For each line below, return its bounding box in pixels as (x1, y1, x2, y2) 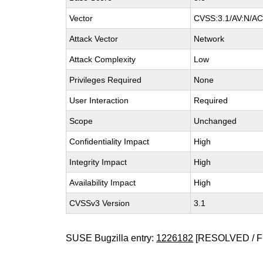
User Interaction (69, 96, 129, 105)
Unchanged (194, 116, 237, 126)
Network (194, 34, 225, 43)
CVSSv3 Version (69, 198, 130, 208)
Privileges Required (69, 75, 142, 85)
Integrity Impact (69, 157, 127, 167)
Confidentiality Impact (69, 137, 150, 146)
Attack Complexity (69, 55, 136, 64)
